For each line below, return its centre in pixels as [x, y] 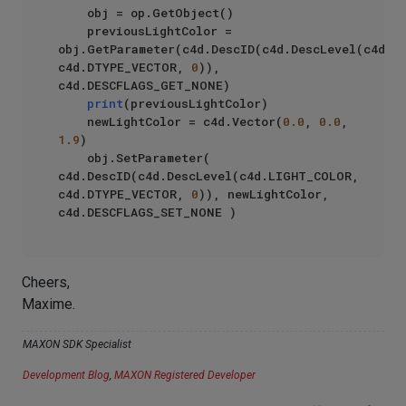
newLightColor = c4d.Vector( [185, 121]
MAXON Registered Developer [185, 375]
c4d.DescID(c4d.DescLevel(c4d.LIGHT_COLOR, [208, 176]
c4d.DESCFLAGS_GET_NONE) [144, 85]
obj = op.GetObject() [72, 13]
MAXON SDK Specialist [77, 344]
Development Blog [66, 375]
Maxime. [48, 304]
